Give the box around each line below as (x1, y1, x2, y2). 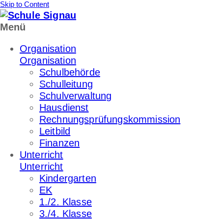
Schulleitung (39, 79, 93, 89)
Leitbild (39, 126, 71, 137)
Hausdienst (39, 102, 89, 113)
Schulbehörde (39, 67, 100, 78)
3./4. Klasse (39, 208, 92, 219)
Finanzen (39, 137, 80, 148)
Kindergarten (39, 173, 96, 184)
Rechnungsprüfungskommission (39, 114, 181, 125)
